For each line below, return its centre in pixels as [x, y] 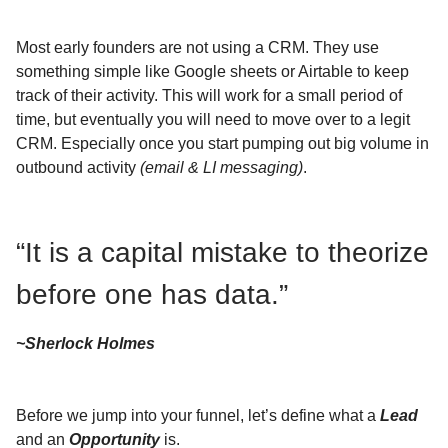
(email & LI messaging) [219, 168]
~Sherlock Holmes [85, 344]
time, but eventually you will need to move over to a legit [213, 120]
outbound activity [76, 168]
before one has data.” [152, 295]
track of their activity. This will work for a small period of [209, 96]
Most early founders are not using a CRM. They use [197, 48]
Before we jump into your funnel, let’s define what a [198, 416]
